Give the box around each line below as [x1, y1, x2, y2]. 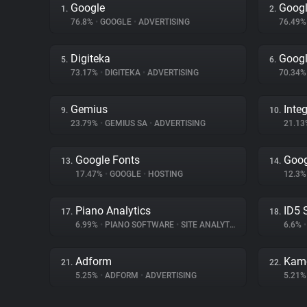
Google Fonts [75, 153, 140, 167]
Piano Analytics [75, 204, 151, 217]
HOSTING [146, 169, 183, 179]
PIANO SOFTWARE [103, 220, 176, 230]
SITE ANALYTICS [179, 220, 230, 230]
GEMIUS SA [103, 119, 149, 128]
